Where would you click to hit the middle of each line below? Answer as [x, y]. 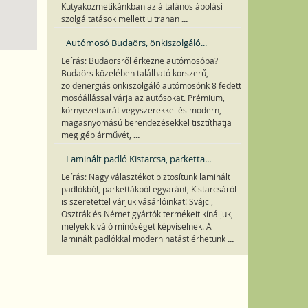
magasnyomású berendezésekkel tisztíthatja [146, 123]
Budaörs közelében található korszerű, [134, 73]
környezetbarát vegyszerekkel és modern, [141, 110]
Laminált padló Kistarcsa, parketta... [138, 159]
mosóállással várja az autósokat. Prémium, [143, 98]
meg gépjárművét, [97, 135]
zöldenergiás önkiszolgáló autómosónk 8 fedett [151, 86]
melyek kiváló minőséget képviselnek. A [136, 227]
